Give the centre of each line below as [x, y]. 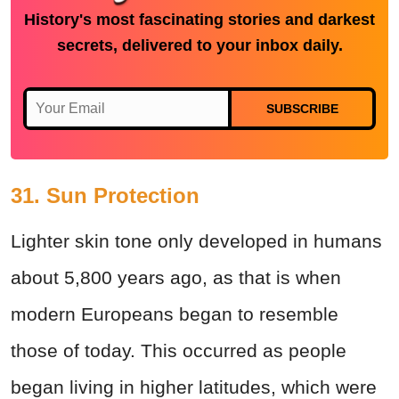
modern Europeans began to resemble [175, 313]
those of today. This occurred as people [179, 350]
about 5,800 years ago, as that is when [176, 277]
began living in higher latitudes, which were [194, 387]
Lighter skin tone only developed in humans [196, 240]
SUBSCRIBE [302, 108]
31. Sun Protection [105, 195]
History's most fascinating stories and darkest [199, 19]
